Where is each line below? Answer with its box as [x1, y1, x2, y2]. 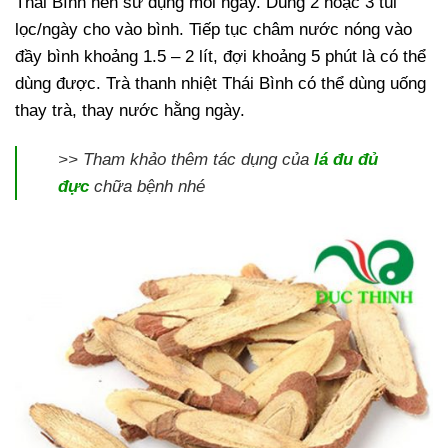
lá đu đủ [313, 150, 378, 170]
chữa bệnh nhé [88, 177, 205, 197]
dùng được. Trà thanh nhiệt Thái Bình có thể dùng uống [15, 74, 426, 94]
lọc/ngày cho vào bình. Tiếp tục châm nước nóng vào [15, 20, 412, 40]
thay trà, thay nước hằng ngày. [15, 101, 245, 121]
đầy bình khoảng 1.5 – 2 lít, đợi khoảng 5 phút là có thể [15, 47, 426, 67]
